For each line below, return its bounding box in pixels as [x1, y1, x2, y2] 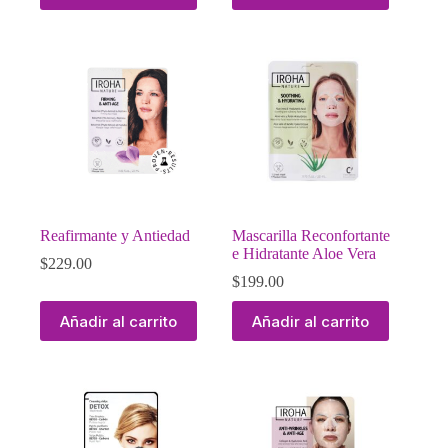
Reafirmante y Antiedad [40, 227, 190, 245]
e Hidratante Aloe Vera [232, 245, 377, 263]
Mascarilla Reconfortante [232, 227, 391, 245]
